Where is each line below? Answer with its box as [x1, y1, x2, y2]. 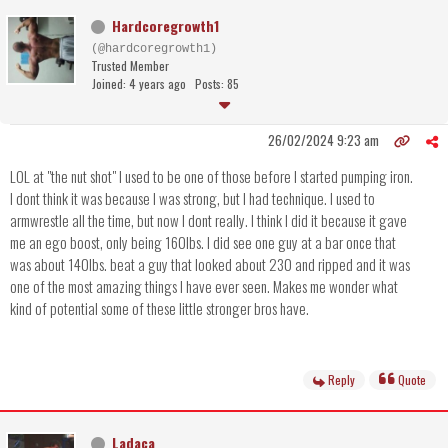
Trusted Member [91, 57, 169, 75]
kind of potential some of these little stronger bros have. [10, 297, 309, 320]
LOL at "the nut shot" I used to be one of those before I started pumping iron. [10, 165, 413, 188]
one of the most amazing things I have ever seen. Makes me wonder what [10, 275, 398, 298]
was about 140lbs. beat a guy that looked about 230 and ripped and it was [10, 253, 410, 276]
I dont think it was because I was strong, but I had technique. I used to [10, 187, 375, 210]
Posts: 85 [195, 75, 239, 93]
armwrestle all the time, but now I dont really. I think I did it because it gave [10, 209, 407, 232]
